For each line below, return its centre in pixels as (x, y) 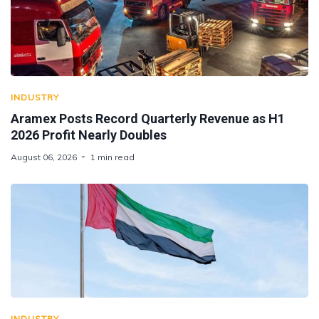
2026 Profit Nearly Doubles (89, 135)
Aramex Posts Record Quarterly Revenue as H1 (148, 118)
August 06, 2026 (44, 157)
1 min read (113, 157)
